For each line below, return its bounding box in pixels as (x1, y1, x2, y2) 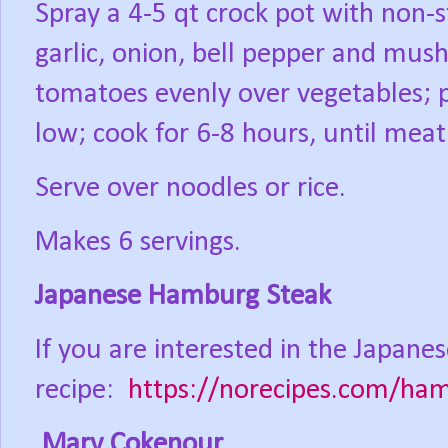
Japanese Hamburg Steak (35, 282, 331, 312)
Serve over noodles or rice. (35, 174, 346, 204)
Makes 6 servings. (35, 228, 241, 258)
